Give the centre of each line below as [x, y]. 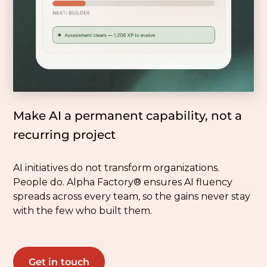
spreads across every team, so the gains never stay [132, 197]
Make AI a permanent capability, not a [128, 116]
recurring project [65, 135]
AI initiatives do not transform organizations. [117, 168]
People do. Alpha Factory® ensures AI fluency [123, 182]
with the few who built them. [83, 211]
